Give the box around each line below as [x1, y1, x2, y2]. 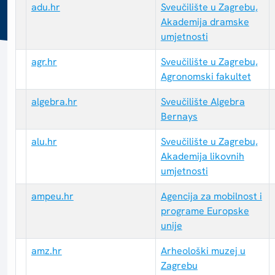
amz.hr [31, 244, 62, 258]
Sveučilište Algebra [160, 95, 245, 109]
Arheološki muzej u [160, 244, 246, 258]
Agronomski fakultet [160, 70, 251, 83]
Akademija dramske [160, 15, 249, 29]
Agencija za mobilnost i [160, 190, 262, 203]
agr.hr [31, 55, 57, 69]
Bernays [160, 110, 198, 123]
